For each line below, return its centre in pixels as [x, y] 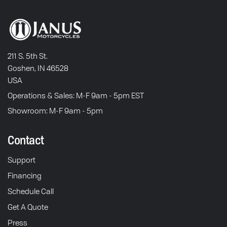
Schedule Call [31, 191]
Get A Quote [28, 207]
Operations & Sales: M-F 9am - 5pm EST [76, 96]
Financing [25, 176]
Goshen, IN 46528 [38, 68]
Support [22, 160]
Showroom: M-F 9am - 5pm [55, 111]
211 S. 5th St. [28, 56]
